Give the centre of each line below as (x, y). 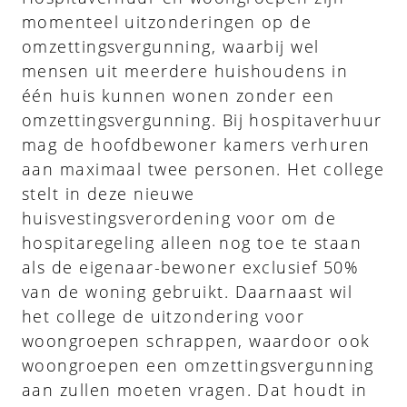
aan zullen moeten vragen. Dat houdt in (195, 389)
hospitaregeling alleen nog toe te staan (192, 242)
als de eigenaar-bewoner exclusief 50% (191, 267)
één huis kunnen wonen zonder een (179, 95)
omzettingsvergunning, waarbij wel (171, 46)
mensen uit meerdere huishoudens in (185, 70)
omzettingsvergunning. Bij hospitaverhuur (202, 119)
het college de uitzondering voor (164, 316)
